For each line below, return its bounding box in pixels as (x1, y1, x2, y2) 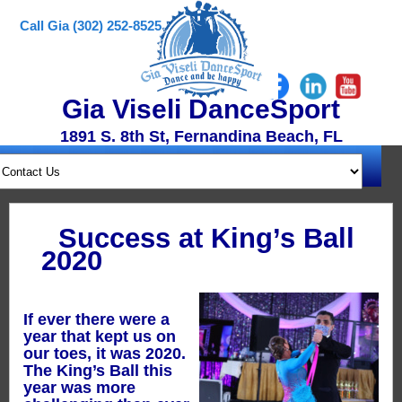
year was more (23, 378, 135, 397)
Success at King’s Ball (57, 223, 354, 254)
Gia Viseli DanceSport (62, 94, 340, 124)
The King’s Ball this (23, 361, 172, 380)
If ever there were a (23, 310, 170, 328)
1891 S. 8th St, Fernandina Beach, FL (59, 127, 343, 145)
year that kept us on (23, 327, 176, 345)
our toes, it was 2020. (23, 344, 186, 363)
